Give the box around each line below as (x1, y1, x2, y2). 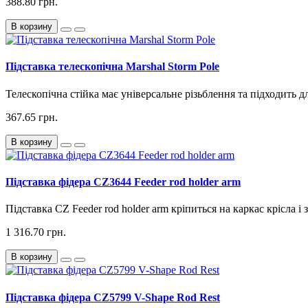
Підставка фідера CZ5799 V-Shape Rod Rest (5, 291, 220, 303)
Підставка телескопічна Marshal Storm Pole (5, 60, 219, 73)
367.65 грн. (5, 111, 58, 123)
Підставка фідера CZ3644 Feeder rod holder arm (5, 175, 241, 188)
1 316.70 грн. (5, 226, 66, 239)
